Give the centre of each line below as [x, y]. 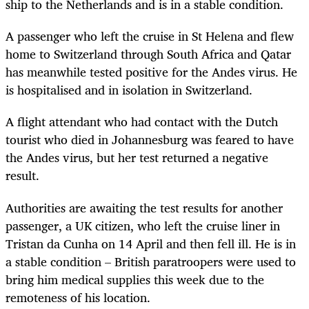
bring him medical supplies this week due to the [135, 279]
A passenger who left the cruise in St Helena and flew [150, 36]
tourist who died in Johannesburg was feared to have [150, 140]
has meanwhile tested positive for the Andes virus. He [151, 72]
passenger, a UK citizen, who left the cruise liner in [143, 225]
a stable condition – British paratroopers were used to [151, 261]
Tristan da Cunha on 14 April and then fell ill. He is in [151, 243]
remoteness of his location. [78, 297]
